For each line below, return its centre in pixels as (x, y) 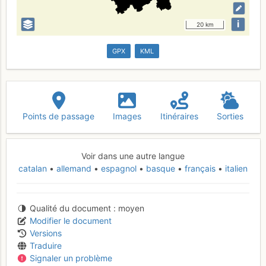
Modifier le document (70, 220)
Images (127, 116)
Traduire (45, 245)
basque (161, 168)
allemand (74, 168)
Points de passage (59, 116)
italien (235, 168)
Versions (45, 233)
